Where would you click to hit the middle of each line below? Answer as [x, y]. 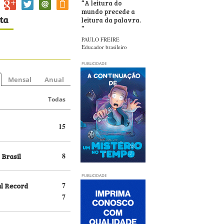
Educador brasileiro [104, 47]
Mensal [20, 79]
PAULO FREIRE [100, 39]
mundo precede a [108, 11]
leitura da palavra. [111, 19]
